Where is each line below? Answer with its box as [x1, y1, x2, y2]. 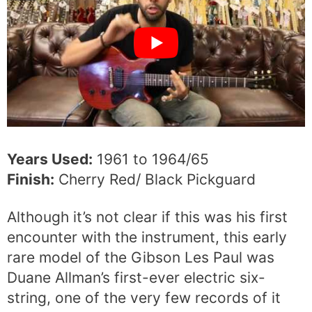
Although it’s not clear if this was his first [7, 208, 288, 226]
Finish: [7, 170, 54, 188]
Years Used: [7, 150, 93, 168]
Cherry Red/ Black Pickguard [54, 170, 256, 188]
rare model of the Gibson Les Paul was [7, 248, 274, 266]
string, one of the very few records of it [7, 288, 281, 306]
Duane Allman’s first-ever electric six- [7, 268, 265, 286]
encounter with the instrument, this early [7, 228, 287, 246]
